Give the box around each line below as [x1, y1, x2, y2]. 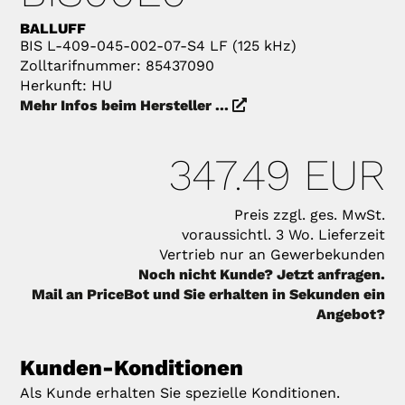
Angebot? [316, 305, 385, 323]
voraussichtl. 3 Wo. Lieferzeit [181, 225, 385, 243]
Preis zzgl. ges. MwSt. [233, 205, 385, 223]
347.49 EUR [168, 148, 385, 201]
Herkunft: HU [20, 76, 113, 94]
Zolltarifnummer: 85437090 [20, 56, 215, 74]
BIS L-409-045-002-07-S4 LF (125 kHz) [20, 36, 297, 54]
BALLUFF [20, 19, 87, 37]
